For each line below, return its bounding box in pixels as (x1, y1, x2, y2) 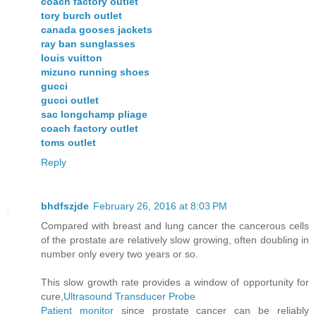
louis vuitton (41, 51, 102, 63)
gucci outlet (41, 94, 99, 106)
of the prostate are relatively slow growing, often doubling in (41, 233, 309, 245)
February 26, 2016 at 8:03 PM (93, 200, 227, 212)
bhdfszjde (41, 200, 89, 212)
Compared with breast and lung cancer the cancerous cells (41, 219, 309, 231)
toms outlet (41, 136, 96, 148)
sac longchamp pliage (41, 108, 147, 120)
